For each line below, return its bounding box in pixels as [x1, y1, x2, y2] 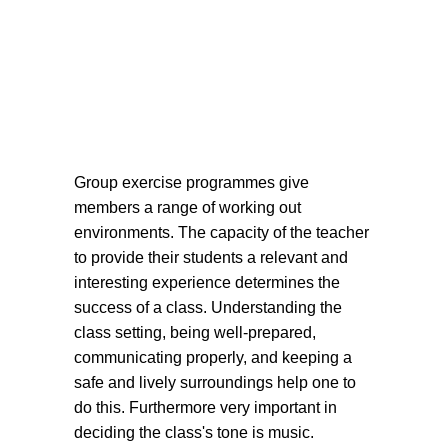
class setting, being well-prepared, [74, 324, 316, 341]
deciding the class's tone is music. [74, 424, 314, 441]
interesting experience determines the [74, 274, 340, 291]
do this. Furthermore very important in [74, 399, 337, 416]
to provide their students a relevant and [74, 249, 348, 266]
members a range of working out [74, 199, 301, 216]
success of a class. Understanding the [74, 299, 342, 316]
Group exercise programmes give [74, 174, 309, 191]
